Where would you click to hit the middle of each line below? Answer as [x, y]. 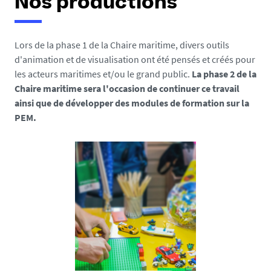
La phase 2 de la [224, 74]
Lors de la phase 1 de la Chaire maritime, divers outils [122, 45]
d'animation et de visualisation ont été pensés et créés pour [135, 59]
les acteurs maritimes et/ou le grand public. [103, 74]
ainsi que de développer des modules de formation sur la [132, 103]
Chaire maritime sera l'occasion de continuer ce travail [127, 88]
